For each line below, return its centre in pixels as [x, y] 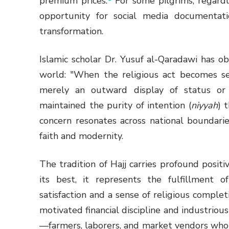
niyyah [204, 106]
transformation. [71, 31]
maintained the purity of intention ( [115, 106]
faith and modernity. [81, 136]
